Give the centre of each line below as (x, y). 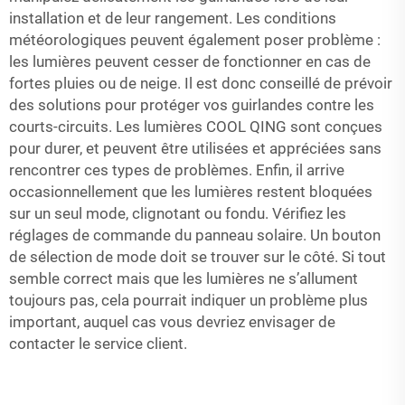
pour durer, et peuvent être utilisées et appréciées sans (195, 149)
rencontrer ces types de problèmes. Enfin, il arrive (177, 170)
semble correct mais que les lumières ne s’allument (184, 279)
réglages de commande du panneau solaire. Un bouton (195, 235)
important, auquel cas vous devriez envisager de (172, 322)
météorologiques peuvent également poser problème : (195, 40)
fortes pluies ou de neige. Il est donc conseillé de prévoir (201, 84)
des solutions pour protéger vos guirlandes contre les (192, 105)
